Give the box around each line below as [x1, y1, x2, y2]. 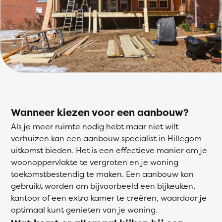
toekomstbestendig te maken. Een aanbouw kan [11, 168, 194, 179]
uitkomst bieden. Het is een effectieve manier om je [11, 145, 207, 156]
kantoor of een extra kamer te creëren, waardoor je [11, 192, 207, 203]
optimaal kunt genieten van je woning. [11, 204, 160, 215]
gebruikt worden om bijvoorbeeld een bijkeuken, [11, 180, 195, 191]
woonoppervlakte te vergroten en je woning [11, 157, 178, 167]
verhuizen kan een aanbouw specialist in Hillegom [11, 133, 202, 144]
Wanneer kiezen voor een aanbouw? [11, 106, 189, 119]
